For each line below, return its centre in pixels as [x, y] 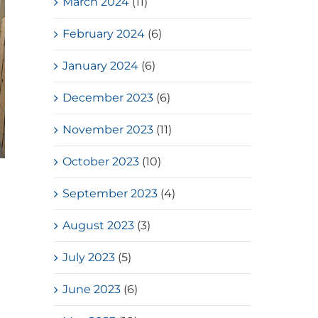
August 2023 [99, 225]
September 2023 [110, 193]
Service [58, 199]
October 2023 [101, 161]
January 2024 [101, 65]
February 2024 [104, 33]
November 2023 [108, 129]
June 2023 [92, 289]
